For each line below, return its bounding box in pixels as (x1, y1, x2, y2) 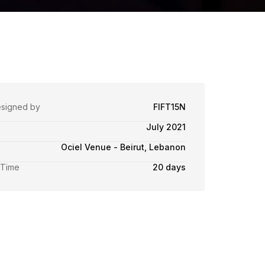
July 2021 (146, 122, 186, 132)
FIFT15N (153, 102, 186, 112)
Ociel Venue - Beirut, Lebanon (61, 142, 186, 152)
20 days (153, 162, 186, 172)
